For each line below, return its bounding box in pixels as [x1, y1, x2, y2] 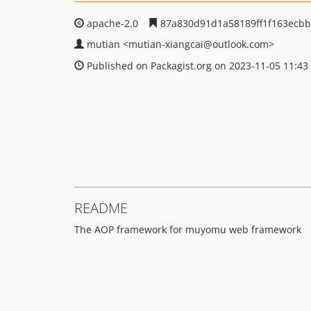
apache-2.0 [84, 17, 141, 30]
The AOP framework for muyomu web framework [74, 223, 301, 236]
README [74, 199, 128, 217]
